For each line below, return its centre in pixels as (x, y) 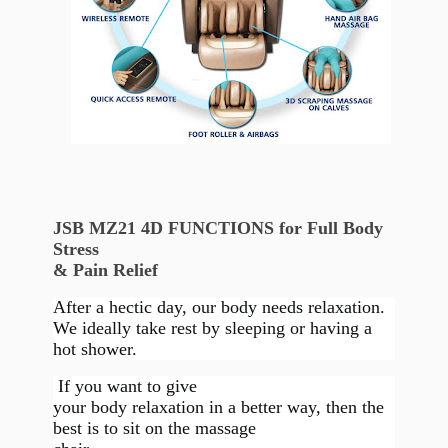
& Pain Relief (105, 269)
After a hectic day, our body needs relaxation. (218, 307)
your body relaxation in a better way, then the (218, 407)
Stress (75, 248)
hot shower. (94, 349)
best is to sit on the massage (154, 428)
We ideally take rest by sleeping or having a (212, 328)
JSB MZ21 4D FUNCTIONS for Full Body (217, 227)
